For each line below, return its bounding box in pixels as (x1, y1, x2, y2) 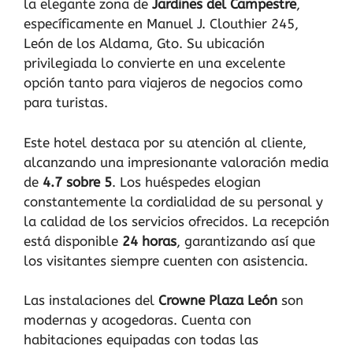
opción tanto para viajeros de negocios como (24, 75, 303, 91)
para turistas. (24, 95, 108, 110)
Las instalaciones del (24, 292, 158, 308)
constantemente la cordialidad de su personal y (24, 193, 323, 210)
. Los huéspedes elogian (112, 173, 261, 190)
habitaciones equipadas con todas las (24, 332, 258, 347)
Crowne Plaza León (158, 292, 277, 308)
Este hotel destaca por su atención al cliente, (24, 134, 307, 150)
